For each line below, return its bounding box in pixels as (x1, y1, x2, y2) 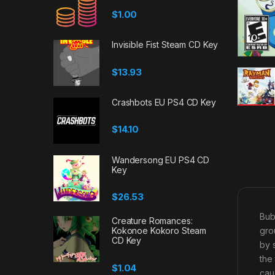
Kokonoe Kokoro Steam (112, 225, 207, 236)
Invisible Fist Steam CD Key (112, 39, 219, 50)
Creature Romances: (112, 215, 193, 227)
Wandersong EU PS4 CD (112, 154, 210, 165)
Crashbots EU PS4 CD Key (112, 97, 216, 108)
